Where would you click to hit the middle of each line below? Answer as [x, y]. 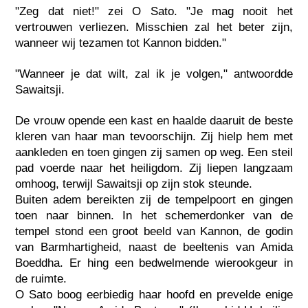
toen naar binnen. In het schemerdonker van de [154, 215]
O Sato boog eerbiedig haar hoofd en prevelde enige [154, 294]
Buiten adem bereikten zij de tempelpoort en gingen [154, 199]
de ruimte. [41, 278]
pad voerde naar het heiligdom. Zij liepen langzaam [154, 168]
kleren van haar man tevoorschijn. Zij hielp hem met [154, 136]
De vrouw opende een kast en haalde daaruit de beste [154, 120]
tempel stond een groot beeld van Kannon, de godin [154, 231]
